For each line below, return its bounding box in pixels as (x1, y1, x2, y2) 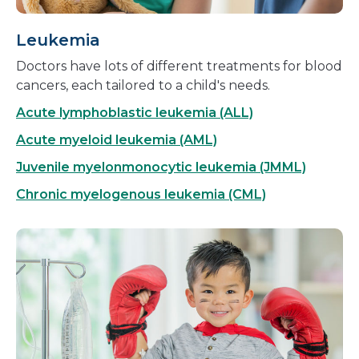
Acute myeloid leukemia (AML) (16, 131, 217, 147)
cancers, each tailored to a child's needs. (16, 77, 270, 93)
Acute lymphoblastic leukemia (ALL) (16, 104, 253, 120)
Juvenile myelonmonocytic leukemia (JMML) (16, 159, 306, 175)
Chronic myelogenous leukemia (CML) (16, 186, 266, 202)
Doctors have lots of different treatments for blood (16, 58, 342, 74)
